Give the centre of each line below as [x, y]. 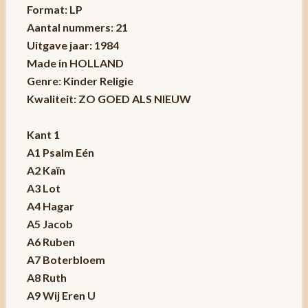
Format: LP [54, 9]
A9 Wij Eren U [61, 295]
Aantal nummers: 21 [77, 27]
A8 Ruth [46, 277]
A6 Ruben [51, 241]
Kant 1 [43, 134]
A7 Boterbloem [66, 259]
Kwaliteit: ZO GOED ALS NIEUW [109, 98]
